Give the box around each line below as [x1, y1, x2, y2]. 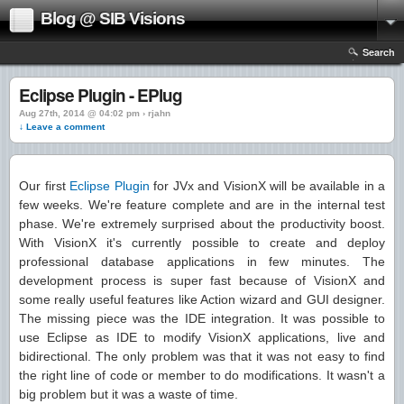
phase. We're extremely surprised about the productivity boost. [19, 216, 385, 231]
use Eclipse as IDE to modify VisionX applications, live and [19, 330, 385, 344]
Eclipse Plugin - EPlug [19, 83, 182, 107]
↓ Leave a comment [19, 122, 105, 132]
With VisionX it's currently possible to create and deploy [19, 235, 385, 250]
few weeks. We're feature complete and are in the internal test [19, 197, 385, 212]
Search [363, 45, 395, 59]
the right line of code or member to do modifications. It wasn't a [19, 368, 385, 382]
